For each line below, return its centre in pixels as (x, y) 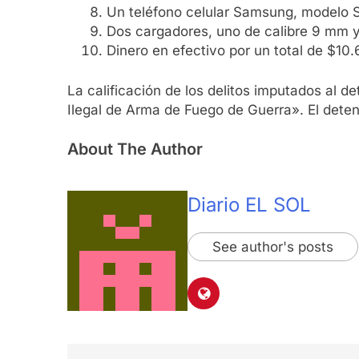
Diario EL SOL (249, 205)
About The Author (135, 149)
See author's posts (273, 247)
